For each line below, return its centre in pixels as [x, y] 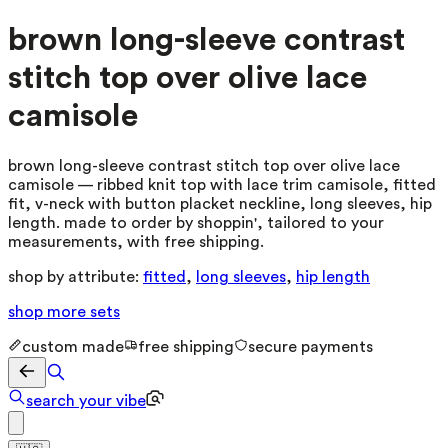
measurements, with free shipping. [136, 241]
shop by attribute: [73, 276]
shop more [49, 311]
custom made [73, 346]
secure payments [310, 346]
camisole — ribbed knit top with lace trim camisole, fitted [222, 184]
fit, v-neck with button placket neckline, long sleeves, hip [220, 203]
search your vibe [86, 400]
